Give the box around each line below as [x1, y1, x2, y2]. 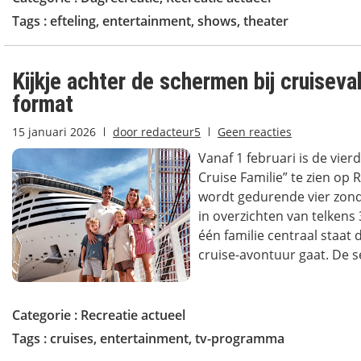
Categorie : [12, 306, 81, 324]
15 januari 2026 [12, 124, 96, 139]
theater [243, 12, 288, 30]
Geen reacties [218, 124, 292, 139]
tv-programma [195, 330, 284, 347]
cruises [50, 330, 93, 347]
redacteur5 [138, 124, 201, 139]
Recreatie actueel [81, 306, 185, 324]
